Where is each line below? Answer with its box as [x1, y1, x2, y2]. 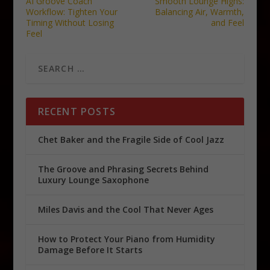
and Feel [211, 17, 245, 29]
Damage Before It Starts [37, 244, 142, 256]
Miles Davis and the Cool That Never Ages [37, 204, 213, 216]
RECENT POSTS [37, 105, 116, 119]
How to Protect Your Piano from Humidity [37, 233, 215, 245]
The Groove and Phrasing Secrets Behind [37, 163, 209, 175]
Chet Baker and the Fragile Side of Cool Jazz [37, 134, 227, 146]
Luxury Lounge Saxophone [37, 174, 151, 186]
